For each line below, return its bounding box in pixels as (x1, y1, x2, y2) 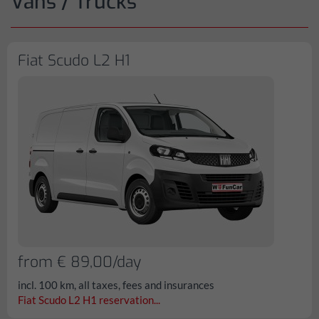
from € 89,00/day (18, 252, 141, 272)
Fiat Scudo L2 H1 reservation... (18, 293, 160, 306)
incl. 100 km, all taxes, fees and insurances (18, 278, 214, 291)
